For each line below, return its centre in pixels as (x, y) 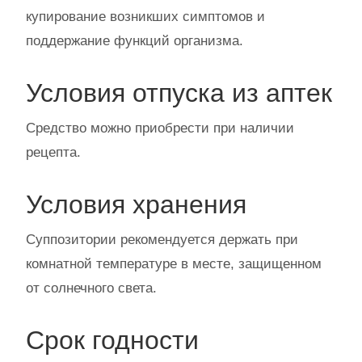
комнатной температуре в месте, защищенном (174, 264)
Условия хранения (136, 204)
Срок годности (112, 340)
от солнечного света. (91, 288)
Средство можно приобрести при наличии (160, 128)
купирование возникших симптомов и (145, 17)
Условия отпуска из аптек (179, 93)
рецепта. (53, 152)
